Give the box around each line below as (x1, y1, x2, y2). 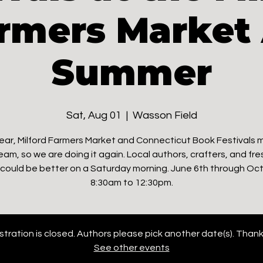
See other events (93, 243, 170, 252)
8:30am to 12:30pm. (90, 178, 173, 187)
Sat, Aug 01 (66, 110, 122, 121)
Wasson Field (132, 110, 197, 121)
